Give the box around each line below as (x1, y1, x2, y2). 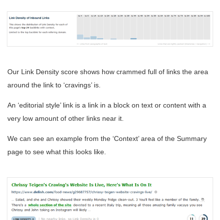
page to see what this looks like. (7, 147, 106, 156)
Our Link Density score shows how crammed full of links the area (7, 67, 208, 76)
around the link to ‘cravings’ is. (7, 81, 101, 89)
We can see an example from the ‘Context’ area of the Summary (7, 134, 207, 142)
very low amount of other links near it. (7, 114, 124, 122)
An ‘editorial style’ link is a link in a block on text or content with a (7, 101, 206, 109)
